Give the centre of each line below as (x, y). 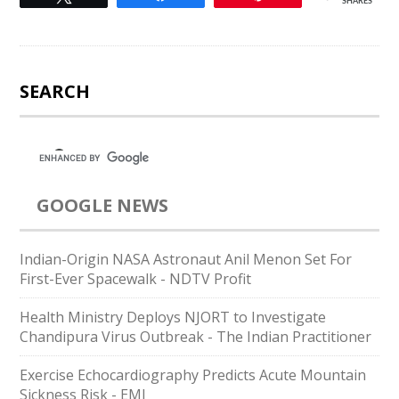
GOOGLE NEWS (103, 205)
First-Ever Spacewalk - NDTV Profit (136, 279)
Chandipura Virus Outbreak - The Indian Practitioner (196, 337)
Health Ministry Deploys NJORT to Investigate (173, 317)
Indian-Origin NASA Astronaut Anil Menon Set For (186, 259)
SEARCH (55, 91)
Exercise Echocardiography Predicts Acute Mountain (193, 375)
